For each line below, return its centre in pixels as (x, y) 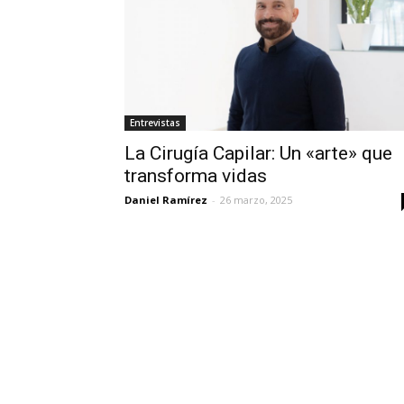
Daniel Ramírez (166, 199)
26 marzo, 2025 (256, 199)
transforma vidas (196, 175)
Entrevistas (155, 122)
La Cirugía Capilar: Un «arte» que (258, 153)
